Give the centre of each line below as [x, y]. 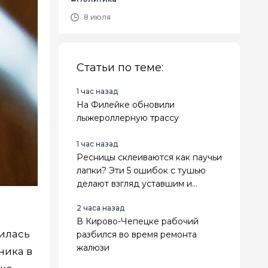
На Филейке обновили [126, 105]
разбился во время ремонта [137, 234]
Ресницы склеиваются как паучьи [149, 157]
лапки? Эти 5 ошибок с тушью [141, 170]
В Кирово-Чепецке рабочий [138, 221]
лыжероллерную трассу [128, 118]
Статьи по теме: [120, 68]
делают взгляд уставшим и [134, 184]
